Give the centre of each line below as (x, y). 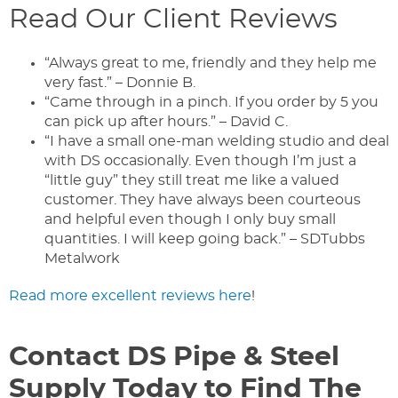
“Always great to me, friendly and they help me (211, 64)
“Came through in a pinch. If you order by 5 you (211, 103)
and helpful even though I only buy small (190, 220)
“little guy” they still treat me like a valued (192, 181)
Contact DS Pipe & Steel (174, 358)
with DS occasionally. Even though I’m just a (200, 161)
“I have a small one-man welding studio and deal (217, 142)
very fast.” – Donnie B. (122, 83)
